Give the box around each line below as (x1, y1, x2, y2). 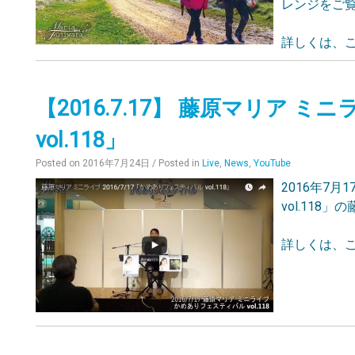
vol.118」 (36, 128, 127, 153)
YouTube (254, 158, 292, 169)
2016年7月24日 (82, 158, 151, 169)
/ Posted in (152, 158, 203, 169)
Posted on (36, 158, 83, 169)
